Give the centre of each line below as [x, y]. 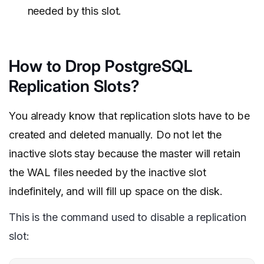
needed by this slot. [75, 11]
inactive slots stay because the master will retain [125, 154]
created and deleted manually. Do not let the [115, 135]
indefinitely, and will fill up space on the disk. [116, 192]
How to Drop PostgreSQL [101, 66]
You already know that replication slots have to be [129, 116]
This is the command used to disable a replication [128, 217]
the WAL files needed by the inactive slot [108, 173]
